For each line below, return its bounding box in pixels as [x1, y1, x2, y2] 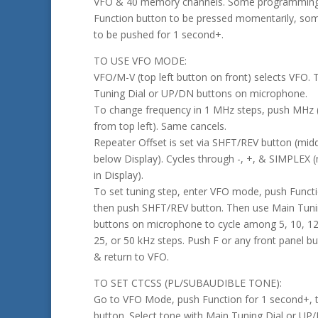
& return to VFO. [94, 250, 169, 264]
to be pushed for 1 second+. [94, 28, 224, 42]
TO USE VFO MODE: [94, 54, 187, 68]
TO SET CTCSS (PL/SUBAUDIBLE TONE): [94, 276, 282, 290]
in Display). [94, 168, 143, 182]
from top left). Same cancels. [94, 119, 226, 133]
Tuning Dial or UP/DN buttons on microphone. [94, 87, 307, 101]
